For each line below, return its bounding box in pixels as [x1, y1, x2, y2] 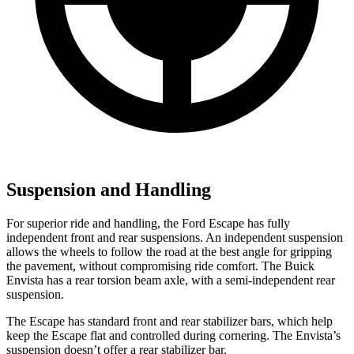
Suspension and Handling [6, 179, 211, 201]
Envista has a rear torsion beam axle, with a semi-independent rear [6, 273, 335, 288]
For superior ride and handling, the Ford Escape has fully [6, 217, 290, 231]
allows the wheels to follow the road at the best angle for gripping [6, 245, 332, 259]
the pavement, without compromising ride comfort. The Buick [6, 259, 314, 273]
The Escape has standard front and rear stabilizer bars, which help [6, 314, 333, 329]
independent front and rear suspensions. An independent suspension [6, 231, 343, 245]
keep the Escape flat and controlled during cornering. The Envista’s [6, 329, 341, 343]
